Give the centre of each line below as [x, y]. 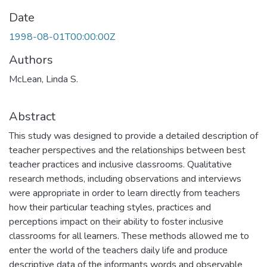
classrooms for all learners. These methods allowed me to [129, 236]
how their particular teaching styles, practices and [110, 207]
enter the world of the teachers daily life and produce [118, 250]
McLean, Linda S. [44, 79]
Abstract [32, 117]
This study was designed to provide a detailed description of [133, 136]
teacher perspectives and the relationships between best [127, 150]
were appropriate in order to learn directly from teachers [125, 193]
